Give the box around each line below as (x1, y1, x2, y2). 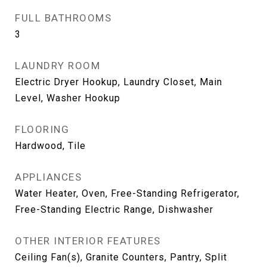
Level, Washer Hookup (15, 92, 120, 104)
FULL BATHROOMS (15, 12, 111, 24)
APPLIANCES (15, 171, 82, 183)
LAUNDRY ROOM (15, 60, 100, 72)
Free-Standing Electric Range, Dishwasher (15, 204, 213, 215)
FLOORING (15, 123, 69, 135)
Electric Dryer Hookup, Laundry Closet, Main (15, 76, 222, 88)
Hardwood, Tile (15, 140, 86, 151)
